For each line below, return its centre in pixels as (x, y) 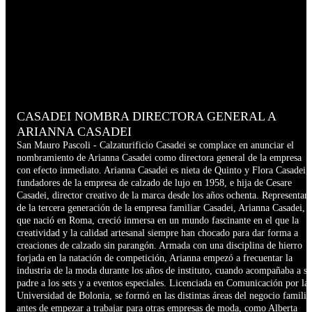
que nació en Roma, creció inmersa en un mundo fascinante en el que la (158, 221)
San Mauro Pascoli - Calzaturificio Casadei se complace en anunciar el (155, 146)
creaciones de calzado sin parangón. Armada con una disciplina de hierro (159, 246)
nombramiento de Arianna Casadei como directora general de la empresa (159, 158)
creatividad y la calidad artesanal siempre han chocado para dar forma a (157, 233)
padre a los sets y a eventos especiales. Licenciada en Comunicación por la (163, 283)
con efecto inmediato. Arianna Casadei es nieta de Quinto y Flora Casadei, (163, 171)
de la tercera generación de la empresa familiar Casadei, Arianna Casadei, (161, 208)
